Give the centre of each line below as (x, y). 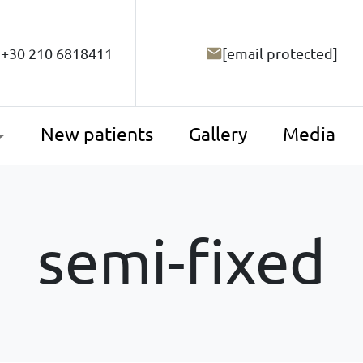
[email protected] (280, 53)
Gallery (218, 134)
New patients (96, 134)
